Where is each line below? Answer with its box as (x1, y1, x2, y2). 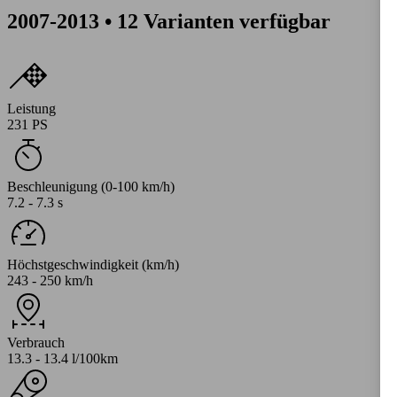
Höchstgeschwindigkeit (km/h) (7, 256, 179, 272)
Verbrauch (7, 334, 65, 350)
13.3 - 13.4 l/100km (7, 350, 118, 366)
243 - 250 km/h (7, 272, 93, 288)
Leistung (7, 100, 56, 116)
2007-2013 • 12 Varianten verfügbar (7, 9, 331, 33)
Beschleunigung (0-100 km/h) (7, 178, 175, 194)
